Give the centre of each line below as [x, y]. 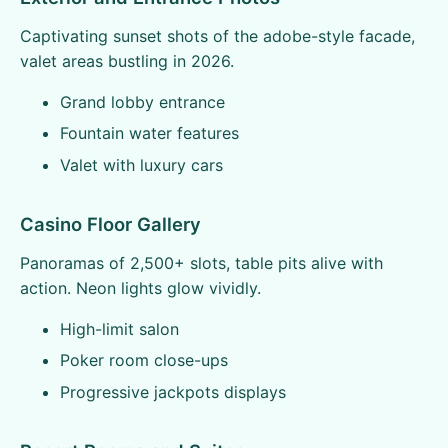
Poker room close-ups [144, 360]
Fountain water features [149, 133]
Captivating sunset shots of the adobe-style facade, [217, 36]
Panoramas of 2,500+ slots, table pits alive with [201, 262]
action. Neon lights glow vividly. [140, 287]
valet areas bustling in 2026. [127, 61]
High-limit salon [119, 328]
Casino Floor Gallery [110, 223]
